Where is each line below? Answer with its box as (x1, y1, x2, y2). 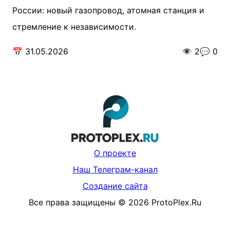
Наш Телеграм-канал (72, 164, 158, 175)
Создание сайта (82, 181, 148, 191)
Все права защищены (29, 197, 116, 208)
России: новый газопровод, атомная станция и (12, 5, 204, 15)
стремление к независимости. (12, 22, 136, 32)
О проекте (94, 148, 136, 159)
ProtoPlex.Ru (151, 197, 201, 208)
